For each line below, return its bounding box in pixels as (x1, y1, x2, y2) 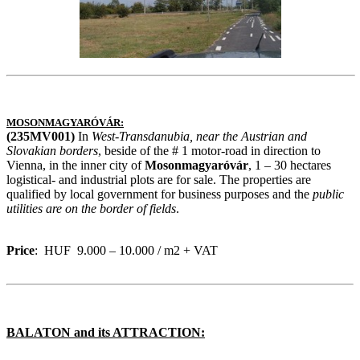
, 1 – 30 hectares (248, 157, 331, 172)
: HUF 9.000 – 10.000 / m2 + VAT (35, 243, 218, 257)
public (313, 186, 344, 201)
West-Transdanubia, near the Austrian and (92, 129, 307, 143)
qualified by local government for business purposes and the (6, 186, 313, 201)
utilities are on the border (6, 201, 133, 215)
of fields (133, 201, 176, 215)
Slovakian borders (6, 143, 98, 157)
